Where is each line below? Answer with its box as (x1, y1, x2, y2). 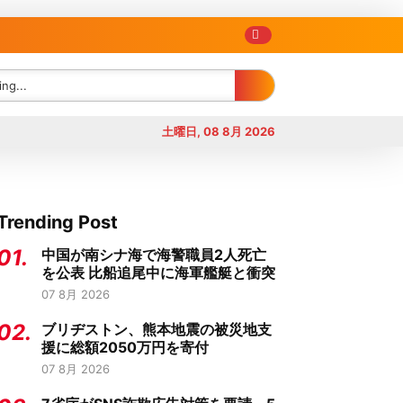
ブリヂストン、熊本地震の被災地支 (41, 320, 272, 338)
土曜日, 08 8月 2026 (162, 124, 275, 139)
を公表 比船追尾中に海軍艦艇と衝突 (41, 264, 275, 282)
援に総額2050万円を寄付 (41, 338, 209, 356)
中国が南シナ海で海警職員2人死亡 (41, 246, 266, 264)
